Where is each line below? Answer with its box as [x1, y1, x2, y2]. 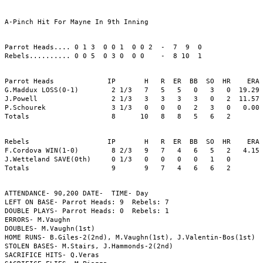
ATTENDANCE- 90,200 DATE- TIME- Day [5, 189, 153, 197]
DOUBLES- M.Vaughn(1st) [5, 224, 95, 232]
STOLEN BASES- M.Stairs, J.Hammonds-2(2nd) [5, 242, 173, 250]
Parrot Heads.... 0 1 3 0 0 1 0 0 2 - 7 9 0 [5, 43, 202, 51]
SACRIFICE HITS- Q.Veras [5, 251, 99, 259]
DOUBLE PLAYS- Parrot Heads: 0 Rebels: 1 [5, 207, 169, 215]
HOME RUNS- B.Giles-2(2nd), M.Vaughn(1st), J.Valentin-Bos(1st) [5, 233, 255, 241]
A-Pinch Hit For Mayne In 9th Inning [5, 18, 149, 26]
